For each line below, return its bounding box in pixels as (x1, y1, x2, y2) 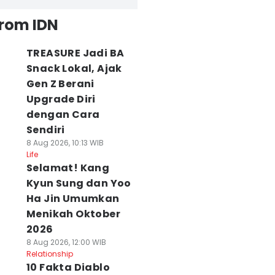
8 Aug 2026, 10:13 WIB (26, 137, 104, 148)
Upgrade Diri (26, 92, 96, 106)
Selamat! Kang (26, 161, 110, 175)
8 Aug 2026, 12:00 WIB (26, 237, 106, 247)
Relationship (26, 249, 73, 259)
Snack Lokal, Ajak (26, 61, 122, 76)
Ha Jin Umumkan (26, 192, 120, 206)
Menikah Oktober (26, 207, 120, 221)
